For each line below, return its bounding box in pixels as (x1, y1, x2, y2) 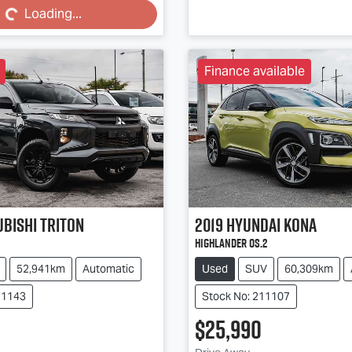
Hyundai (225, 211, 280, 238)
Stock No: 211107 (201, 288, 290, 303)
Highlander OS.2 (194, 233, 267, 252)
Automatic (82, 261, 134, 276)
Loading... (24, 5, 82, 22)
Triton (40, 211, 84, 238)
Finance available (203, 62, 305, 79)
